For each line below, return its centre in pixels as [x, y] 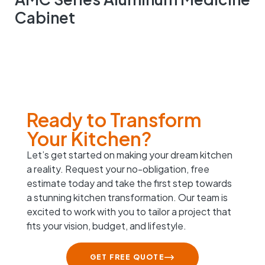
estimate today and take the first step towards [129, 183]
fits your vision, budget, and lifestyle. [106, 225]
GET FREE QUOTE [127, 257]
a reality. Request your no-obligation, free [118, 169]
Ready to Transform [114, 119]
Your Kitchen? [89, 138]
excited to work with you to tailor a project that [129, 211]
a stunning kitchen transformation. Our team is [127, 197]
